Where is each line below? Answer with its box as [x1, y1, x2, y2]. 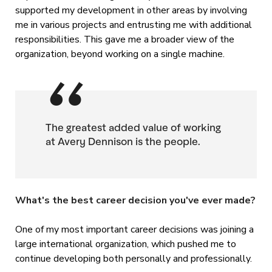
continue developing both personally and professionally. [15, 252, 254, 266]
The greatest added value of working [45, 121, 221, 134]
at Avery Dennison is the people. [45, 135, 200, 148]
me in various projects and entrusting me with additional [15, 18, 252, 32]
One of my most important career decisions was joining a [15, 223, 254, 237]
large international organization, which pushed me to [15, 237, 236, 251]
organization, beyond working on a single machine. [15, 47, 225, 61]
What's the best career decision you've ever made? [15, 194, 256, 208]
